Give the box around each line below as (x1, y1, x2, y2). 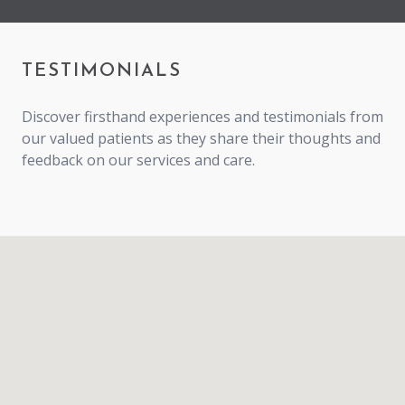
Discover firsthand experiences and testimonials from (22, 106, 383, 127)
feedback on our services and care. (22, 149, 255, 170)
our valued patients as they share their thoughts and (22, 127, 381, 148)
